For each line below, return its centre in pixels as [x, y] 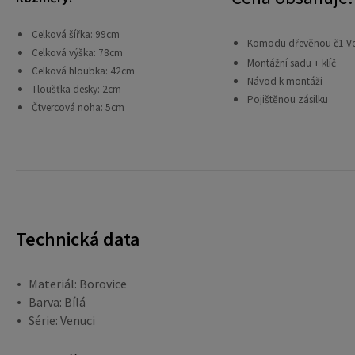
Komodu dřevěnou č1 [297, 44]
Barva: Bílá [57, 302]
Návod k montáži [285, 82]
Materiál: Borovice [78, 284]
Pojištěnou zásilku [288, 100]
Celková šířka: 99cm [76, 35]
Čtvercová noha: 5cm [78, 108]
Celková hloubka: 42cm [83, 71]
